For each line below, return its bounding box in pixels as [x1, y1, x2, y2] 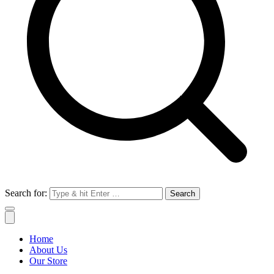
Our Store [29, 256, 67, 266]
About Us [29, 245, 67, 255]
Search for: [5, 188, 47, 198]
